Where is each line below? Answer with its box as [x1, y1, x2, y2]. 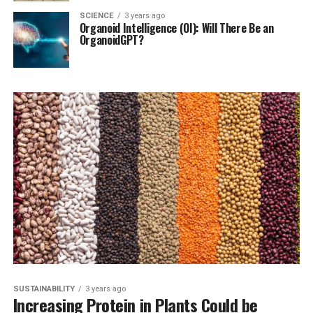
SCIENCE [79, 11, 114, 20]
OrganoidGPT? [79, 31, 144, 48]
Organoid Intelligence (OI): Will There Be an [79, 20, 274, 36]
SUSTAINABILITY [13, 284, 75, 294]
